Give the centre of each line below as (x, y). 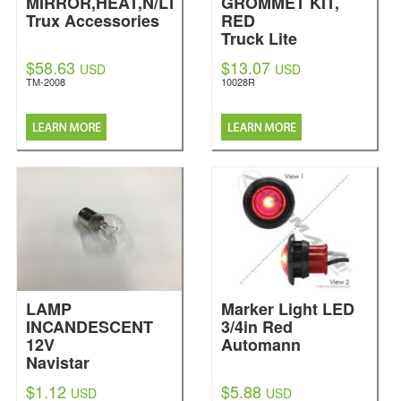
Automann (261, 345)
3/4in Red (257, 327)
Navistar (58, 363)
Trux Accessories (93, 21)
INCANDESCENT (90, 327)
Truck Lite (259, 38)
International (74, 380)
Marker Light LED (288, 309)
